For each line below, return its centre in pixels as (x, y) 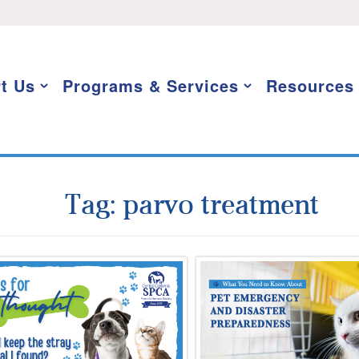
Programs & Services (151, 85)
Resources (310, 85)
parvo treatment (220, 205)
